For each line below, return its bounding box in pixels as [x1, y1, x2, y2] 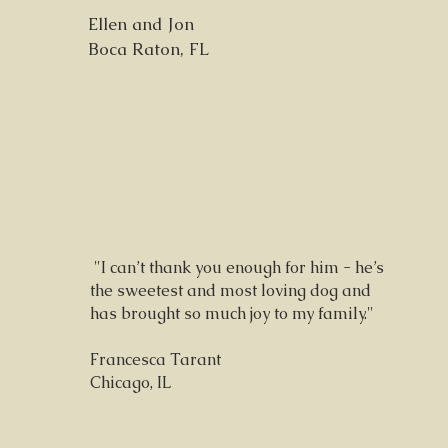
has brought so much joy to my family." [90, 303, 374, 324]
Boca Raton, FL [88, 38, 209, 60]
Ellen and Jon [88, 13, 194, 35]
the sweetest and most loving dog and [90, 280, 371, 301]
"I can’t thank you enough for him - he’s [90, 257, 384, 278]
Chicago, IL [90, 372, 172, 393]
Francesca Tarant [90, 349, 221, 370]
